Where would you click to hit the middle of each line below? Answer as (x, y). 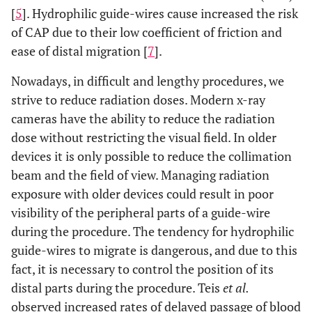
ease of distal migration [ (79, 50)
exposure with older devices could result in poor (142, 193)
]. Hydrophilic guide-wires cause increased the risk (160, 13)
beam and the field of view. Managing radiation (140, 174)
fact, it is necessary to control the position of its (142, 268)
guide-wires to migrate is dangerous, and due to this (154, 250)
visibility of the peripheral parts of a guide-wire (141, 212)
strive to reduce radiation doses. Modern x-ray (138, 99)
